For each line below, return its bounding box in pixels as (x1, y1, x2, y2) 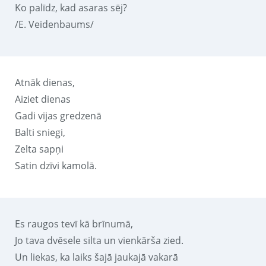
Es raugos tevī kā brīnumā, (15, 217, 133, 230)
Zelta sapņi (15, 142, 64, 156)
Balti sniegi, (15, 125, 65, 139)
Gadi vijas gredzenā (15, 109, 102, 122)
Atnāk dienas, (15, 75, 75, 89)
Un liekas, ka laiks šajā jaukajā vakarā (15, 250, 178, 264)
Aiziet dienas (15, 92, 71, 106)
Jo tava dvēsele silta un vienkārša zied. (15, 233, 183, 247)
